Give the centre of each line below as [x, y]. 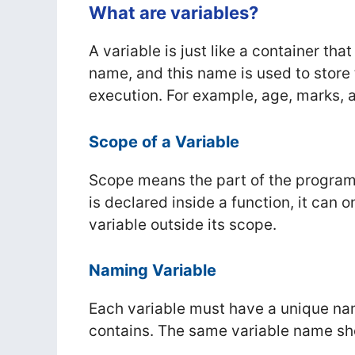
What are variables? [174, 13]
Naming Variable [153, 271]
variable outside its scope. [183, 224]
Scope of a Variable [164, 141]
